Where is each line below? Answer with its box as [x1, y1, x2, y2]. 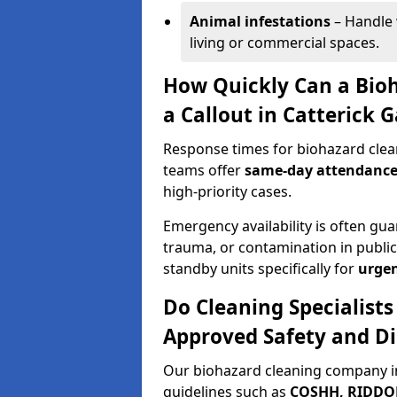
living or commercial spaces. [190, 33, 379, 52]
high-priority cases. [163, 182, 292, 201]
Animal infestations [190, 12, 331, 31]
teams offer [163, 160, 245, 180]
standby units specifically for [163, 259, 358, 278]
